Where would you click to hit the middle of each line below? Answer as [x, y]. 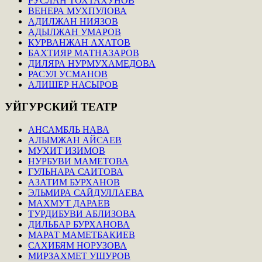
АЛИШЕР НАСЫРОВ [73, 84]
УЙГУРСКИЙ [41, 107]
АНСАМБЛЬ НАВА [69, 130]
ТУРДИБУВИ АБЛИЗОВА [82, 214]
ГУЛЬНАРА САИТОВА [76, 172]
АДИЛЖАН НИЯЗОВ [73, 21]
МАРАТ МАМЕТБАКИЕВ [82, 235]
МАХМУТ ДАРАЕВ [69, 204]
